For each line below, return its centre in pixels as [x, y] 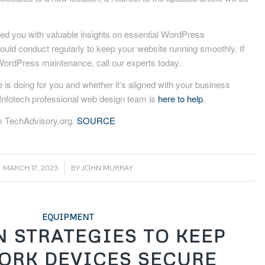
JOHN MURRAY [107, 168]
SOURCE [96, 120]
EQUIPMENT [68, 217]
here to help [181, 98]
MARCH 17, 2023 [30, 168]
